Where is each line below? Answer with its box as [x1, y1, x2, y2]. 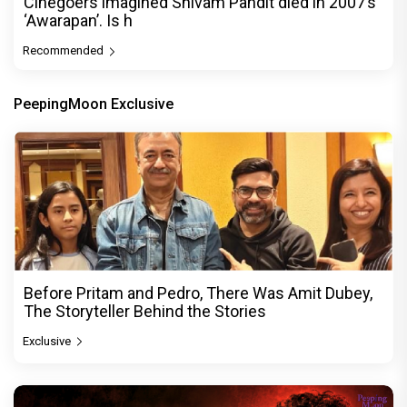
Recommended [23, 44, 106, 58]
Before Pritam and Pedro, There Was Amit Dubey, [24, 283, 372, 303]
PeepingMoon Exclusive [14, 95, 174, 114]
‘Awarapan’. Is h [24, 11, 133, 31]
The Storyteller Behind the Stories [24, 301, 266, 321]
